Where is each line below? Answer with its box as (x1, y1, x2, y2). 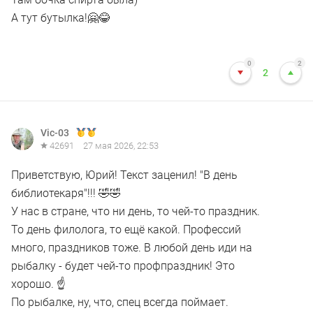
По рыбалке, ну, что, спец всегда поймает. (11, 296, 228, 309)
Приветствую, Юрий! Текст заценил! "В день (11, 168, 238, 182)
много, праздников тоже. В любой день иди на (11, 241, 252, 254)
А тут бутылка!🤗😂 (11, 11, 110, 24)
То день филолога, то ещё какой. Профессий (11, 223, 241, 236)
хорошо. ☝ (11, 277, 66, 291)
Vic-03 (41, 127, 69, 138)
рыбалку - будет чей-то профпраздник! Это (11, 259, 235, 272)
